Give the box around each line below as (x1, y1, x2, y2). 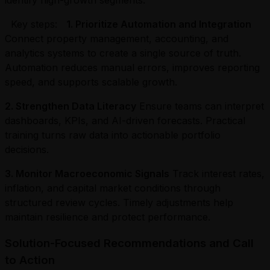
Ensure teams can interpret (136, 99, 264, 112)
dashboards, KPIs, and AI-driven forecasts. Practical (5, 114, 245, 127)
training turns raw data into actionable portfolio (5, 128, 221, 141)
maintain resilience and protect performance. (5, 210, 216, 223)
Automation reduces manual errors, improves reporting (5, 61, 260, 74)
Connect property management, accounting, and (5, 32, 228, 45)
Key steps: (5, 17, 66, 30)
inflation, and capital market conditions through (5, 181, 221, 194)
